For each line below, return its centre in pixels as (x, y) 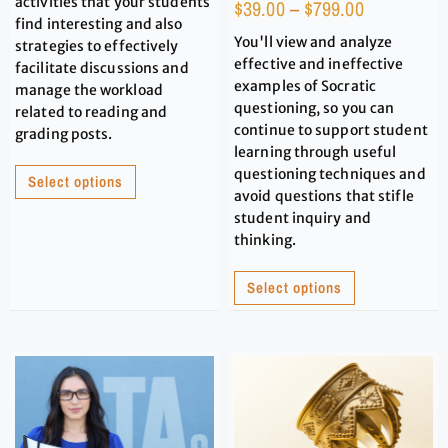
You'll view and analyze (313, 41)
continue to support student (331, 129)
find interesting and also (99, 23)
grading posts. (64, 133)
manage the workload (89, 89)
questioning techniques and (330, 173)
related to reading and (91, 111)
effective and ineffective (319, 63)
